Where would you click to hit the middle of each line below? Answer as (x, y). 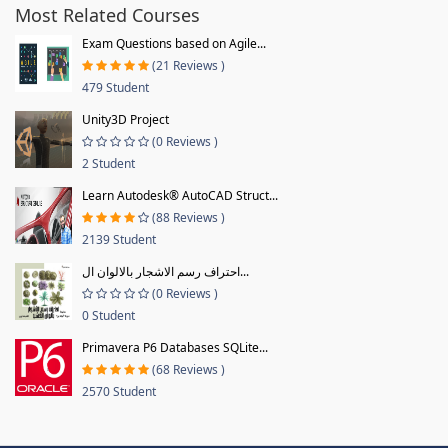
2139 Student (119, 239)
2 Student (108, 163)
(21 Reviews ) (188, 65)
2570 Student (119, 391)
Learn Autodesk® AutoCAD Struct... (180, 195)
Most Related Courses (107, 14)
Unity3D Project (125, 119)
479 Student (115, 87)
